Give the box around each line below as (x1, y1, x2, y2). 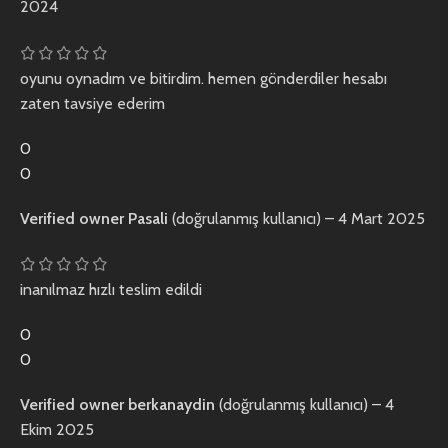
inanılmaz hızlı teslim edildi (20, 280, 202, 300)
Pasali (128, 208, 172, 228)
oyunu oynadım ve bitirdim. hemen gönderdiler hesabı (20, 68, 387, 88)
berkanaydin (128, 395, 219, 415)
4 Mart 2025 (338, 208, 425, 228)
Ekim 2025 (20, 420, 94, 440)
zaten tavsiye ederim (20, 93, 165, 113)
